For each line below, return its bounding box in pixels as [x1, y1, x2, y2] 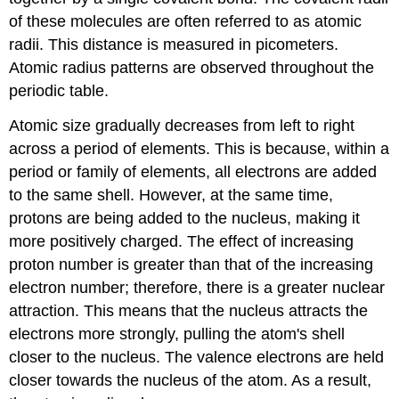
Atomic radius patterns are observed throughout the [9, 58, 375, 77]
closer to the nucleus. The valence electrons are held [9, 347, 385, 366]
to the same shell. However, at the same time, [9, 185, 334, 204]
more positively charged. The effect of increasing [9, 232, 354, 250]
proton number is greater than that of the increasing [9, 255, 374, 273]
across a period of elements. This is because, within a [9, 139, 390, 158]
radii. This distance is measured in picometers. [9, 35, 339, 53]
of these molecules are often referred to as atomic [9, 12, 362, 30]
